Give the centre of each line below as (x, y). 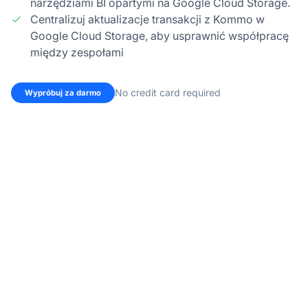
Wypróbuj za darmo (63, 92)
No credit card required (167, 93)
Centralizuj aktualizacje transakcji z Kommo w (147, 19)
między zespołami (77, 52)
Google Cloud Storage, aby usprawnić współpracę (159, 35)
